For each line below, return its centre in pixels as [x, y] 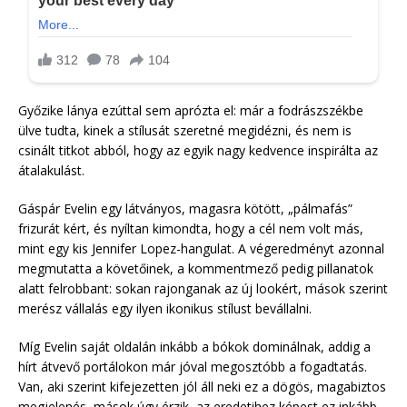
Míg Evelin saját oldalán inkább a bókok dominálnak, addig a [194, 347]
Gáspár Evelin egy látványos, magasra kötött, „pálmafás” [185, 209]
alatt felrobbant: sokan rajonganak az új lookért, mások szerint [203, 289]
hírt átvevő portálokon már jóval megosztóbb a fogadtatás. [193, 367]
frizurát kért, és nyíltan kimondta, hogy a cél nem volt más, [191, 229]
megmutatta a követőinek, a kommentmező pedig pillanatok [196, 269]
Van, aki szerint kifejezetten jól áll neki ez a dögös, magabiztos [202, 387]
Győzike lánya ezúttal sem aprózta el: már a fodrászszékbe [191, 111]
